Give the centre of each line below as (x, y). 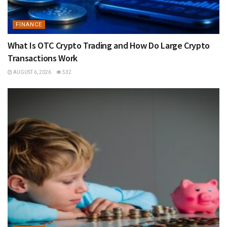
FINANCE (29, 25)
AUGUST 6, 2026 (32, 72)
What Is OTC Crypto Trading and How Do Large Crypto (109, 46)
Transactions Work (43, 58)
